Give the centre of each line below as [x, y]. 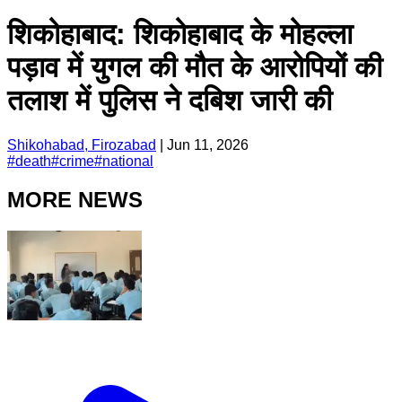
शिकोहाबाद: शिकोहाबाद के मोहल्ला [180, 35]
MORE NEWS [75, 199]
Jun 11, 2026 [208, 144]
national [128, 161]
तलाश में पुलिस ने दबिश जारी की [170, 101]
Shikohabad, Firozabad [82, 144]
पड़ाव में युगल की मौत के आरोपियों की [195, 68]
